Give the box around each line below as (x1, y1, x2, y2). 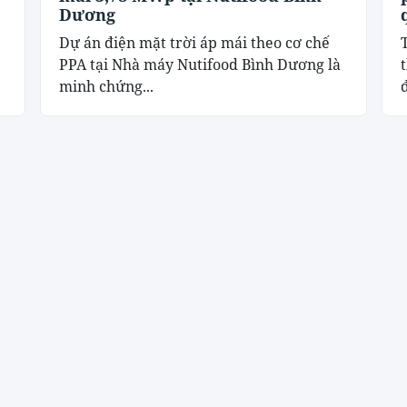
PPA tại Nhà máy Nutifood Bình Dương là (59, 55, 342, 75)
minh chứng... (59, 76, 154, 97)
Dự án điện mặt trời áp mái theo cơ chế (59, 33, 331, 54)
